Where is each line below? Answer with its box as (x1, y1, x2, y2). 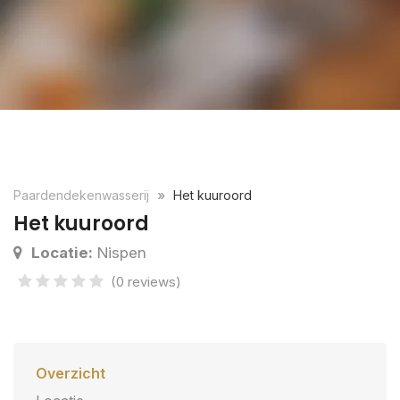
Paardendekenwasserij (13, 187, 153, 203)
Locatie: (31, 244, 93, 262)
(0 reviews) (111, 273, 181, 290)
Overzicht (36, 364, 105, 382)
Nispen (93, 244, 146, 262)
